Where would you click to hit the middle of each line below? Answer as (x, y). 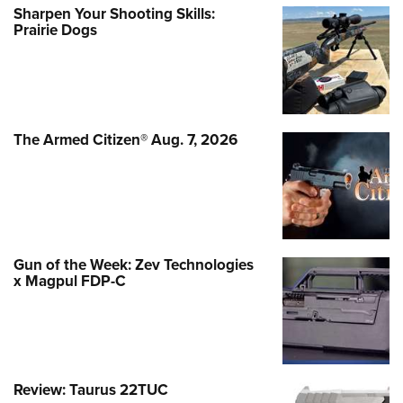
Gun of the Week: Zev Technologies (134, 265)
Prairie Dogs (55, 31)
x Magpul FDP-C (70, 282)
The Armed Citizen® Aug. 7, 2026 (125, 139)
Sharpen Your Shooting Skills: (114, 14)
